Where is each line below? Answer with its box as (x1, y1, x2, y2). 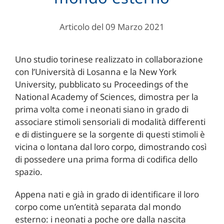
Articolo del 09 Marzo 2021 (59, 20, 164, 32)
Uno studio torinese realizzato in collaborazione (14, 53, 203, 65)
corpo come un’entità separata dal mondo (14, 200, 181, 212)
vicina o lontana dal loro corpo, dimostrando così (14, 140, 206, 152)
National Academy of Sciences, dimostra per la (14, 90, 198, 102)
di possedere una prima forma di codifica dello (14, 153, 197, 165)
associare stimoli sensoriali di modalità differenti (14, 115, 205, 127)
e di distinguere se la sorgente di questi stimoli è (14, 128, 205, 140)
